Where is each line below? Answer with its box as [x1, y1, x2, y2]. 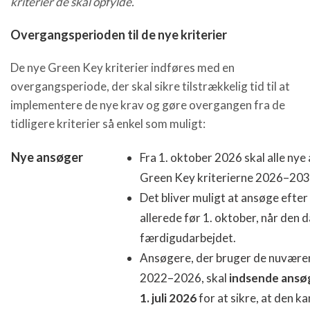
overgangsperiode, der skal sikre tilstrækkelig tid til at [10, 78, 290, 93]
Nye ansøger [11, 149, 83, 165]
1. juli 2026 [140, 290, 197, 305]
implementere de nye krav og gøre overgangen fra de [10, 97, 285, 112]
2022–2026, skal [140, 270, 229, 285]
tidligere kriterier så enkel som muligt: [10, 116, 206, 131]
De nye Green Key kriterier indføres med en [10, 60, 235, 75]
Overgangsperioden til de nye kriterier [10, 26, 227, 42]
